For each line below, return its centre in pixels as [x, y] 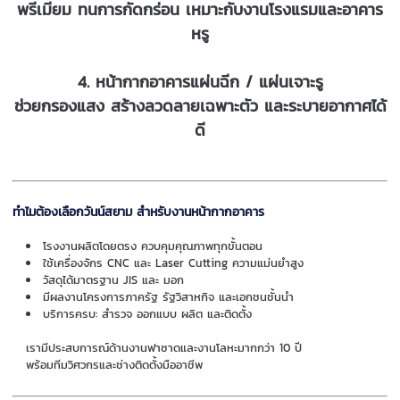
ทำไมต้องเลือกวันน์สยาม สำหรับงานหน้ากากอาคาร [139, 212]
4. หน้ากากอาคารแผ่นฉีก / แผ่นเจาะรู [200, 81]
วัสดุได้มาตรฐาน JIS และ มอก [114, 279]
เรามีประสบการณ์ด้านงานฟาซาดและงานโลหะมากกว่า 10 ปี [164, 347]
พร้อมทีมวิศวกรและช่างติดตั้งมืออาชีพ [115, 364]
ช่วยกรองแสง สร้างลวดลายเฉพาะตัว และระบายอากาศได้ [200, 105]
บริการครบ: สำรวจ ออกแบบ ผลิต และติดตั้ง [148, 313]
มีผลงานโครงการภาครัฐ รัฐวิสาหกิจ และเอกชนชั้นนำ [169, 296]
